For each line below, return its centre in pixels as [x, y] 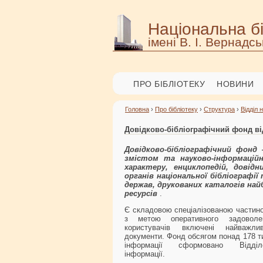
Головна [137, 109]
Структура [219, 109]
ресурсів [142, 193]
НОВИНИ [235, 84]
